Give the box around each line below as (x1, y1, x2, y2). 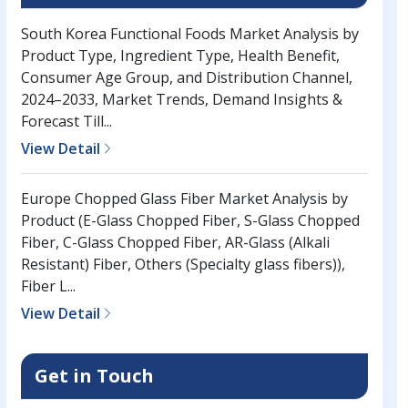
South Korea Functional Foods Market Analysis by (20, 24, 359, 45)
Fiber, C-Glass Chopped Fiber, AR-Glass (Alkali (20, 232, 330, 253)
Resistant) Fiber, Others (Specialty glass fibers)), (20, 254, 345, 275)
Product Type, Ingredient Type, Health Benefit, (20, 46, 340, 66)
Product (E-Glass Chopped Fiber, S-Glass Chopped (20, 210, 360, 231)
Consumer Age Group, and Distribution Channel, (20, 67, 352, 88)
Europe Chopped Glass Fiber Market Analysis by (20, 189, 348, 209)
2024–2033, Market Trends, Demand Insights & (20, 89, 342, 110)
